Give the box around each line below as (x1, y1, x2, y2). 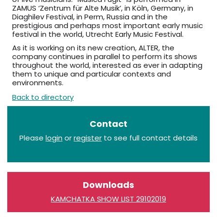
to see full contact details (102, 133, 198, 143)
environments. (12, 77, 63, 88)
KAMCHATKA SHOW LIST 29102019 (51, 194, 166, 204)
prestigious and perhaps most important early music (12, 20, 203, 31)
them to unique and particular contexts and (12, 69, 171, 79)
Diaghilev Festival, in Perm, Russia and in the (12, 12, 168, 22)
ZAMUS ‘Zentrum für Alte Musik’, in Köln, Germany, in (12, 3, 193, 14)
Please (19, 133, 46, 143)
